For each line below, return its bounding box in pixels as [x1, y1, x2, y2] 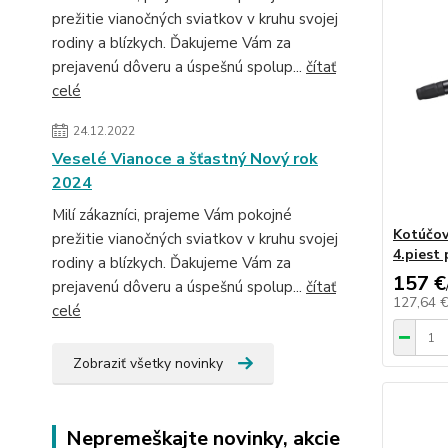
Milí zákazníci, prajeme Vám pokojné [52, 205, 292, 225]
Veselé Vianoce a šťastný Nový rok [52, 148, 318, 170]
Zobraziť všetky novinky [73, 354, 223, 373]
